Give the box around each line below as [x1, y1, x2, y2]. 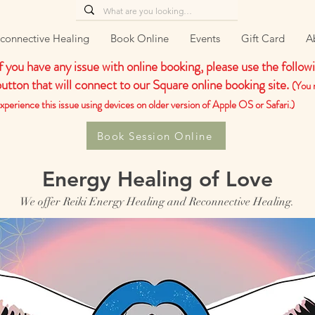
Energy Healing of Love [42, 167, 273, 192]
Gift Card [240, 32, 285, 45]
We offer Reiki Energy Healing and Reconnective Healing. [19, 195, 294, 209]
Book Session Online [96, 129, 213, 143]
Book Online [110, 32, 169, 45]
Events [189, 32, 220, 45]
